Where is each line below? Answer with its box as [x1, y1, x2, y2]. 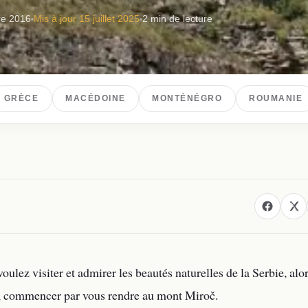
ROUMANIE [249, 94, 303, 103]
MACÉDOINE [65, 94, 126, 103]
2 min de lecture [142, 14, 212, 25]
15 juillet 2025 [79, 14, 140, 25]
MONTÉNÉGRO [152, 94, 223, 103]
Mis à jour [34, 14, 79, 25]
